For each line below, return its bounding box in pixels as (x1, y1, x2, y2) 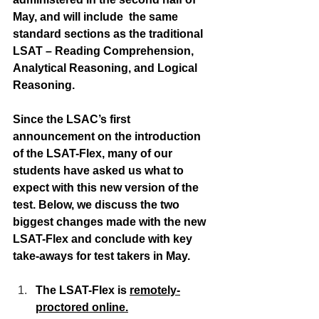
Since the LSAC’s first (13, 113, 133, 126)
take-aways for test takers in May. (13, 250, 190, 263)
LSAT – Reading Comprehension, (13, 45, 197, 58)
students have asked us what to (13, 164, 187, 177)
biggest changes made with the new (13, 216, 209, 229)
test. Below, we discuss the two (13, 199, 182, 211)
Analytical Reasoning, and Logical (13, 62, 200, 75)
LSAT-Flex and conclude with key (13, 233, 195, 246)
